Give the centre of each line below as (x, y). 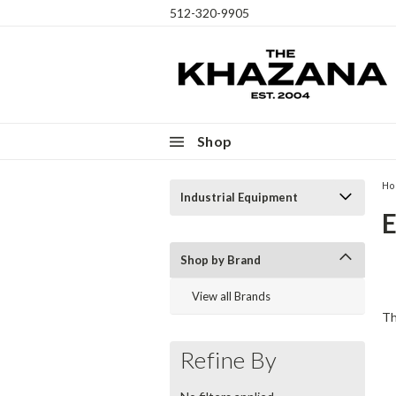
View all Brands (231, 296)
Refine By (229, 360)
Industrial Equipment (239, 197)
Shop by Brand (221, 260)
